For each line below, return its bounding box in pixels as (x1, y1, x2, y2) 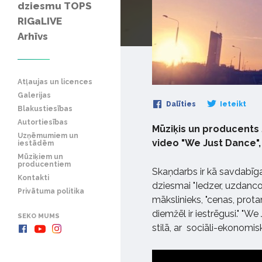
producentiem (18, 160, 71, 168)
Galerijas (18, 91, 51, 99)
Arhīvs (18, 30, 48, 42)
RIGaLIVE (18, 15, 62, 27)
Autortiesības (18, 118, 68, 126)
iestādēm (18, 139, 54, 147)
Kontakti (18, 173, 49, 182)
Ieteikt (218, 100, 246, 109)
